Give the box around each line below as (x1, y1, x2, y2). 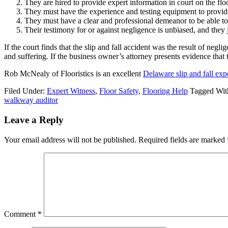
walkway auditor (4, 96, 58, 105)
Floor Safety (99, 87, 138, 96)
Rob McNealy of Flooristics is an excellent (4, 69, 143, 78)
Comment (4, 209, 38, 218)
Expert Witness (47, 87, 95, 96)
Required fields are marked (138, 135, 227, 144)
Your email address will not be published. (4, 135, 136, 144)
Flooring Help (142, 87, 188, 96)
